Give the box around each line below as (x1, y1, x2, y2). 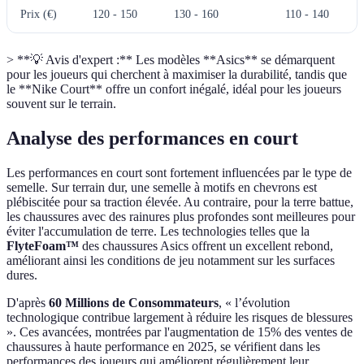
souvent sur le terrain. (6, 96, 116, 110)
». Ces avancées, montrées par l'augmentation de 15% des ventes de (6, 324, 353, 339)
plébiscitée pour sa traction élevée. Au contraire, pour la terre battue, (6, 194, 353, 209)
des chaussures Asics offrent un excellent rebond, (79, 238, 333, 253)
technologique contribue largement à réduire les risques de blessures (6, 310, 353, 324)
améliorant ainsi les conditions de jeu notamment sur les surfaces (6, 253, 335, 267)
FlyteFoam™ (6, 238, 79, 253)
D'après (6, 295, 49, 310)
